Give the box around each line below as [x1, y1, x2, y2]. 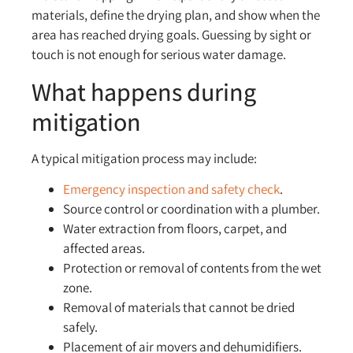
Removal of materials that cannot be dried [63, 298, 295, 316]
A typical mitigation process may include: [32, 149, 257, 167]
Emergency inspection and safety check [63, 180, 280, 198]
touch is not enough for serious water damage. [32, 46, 286, 64]
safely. [63, 318, 98, 336]
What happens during [32, 74, 256, 108]
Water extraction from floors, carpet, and [63, 219, 287, 237]
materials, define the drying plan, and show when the [32, 6, 320, 24]
